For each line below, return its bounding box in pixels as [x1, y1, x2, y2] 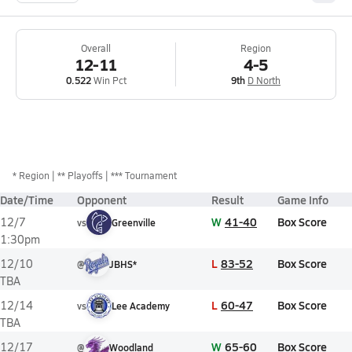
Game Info [277, 192, 328, 207]
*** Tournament [111, 169, 177, 181]
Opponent [77, 192, 126, 207]
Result [211, 192, 244, 207]
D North [247, 74, 280, 86]
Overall [81, 42, 111, 54]
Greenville [112, 216, 156, 229]
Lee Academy [112, 299, 170, 312]
